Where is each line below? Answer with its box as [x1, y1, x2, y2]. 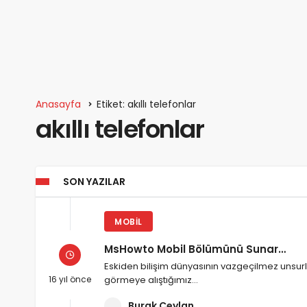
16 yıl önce [49, 273, 91, 285]
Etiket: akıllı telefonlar [97, 97, 196, 112]
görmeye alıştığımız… [104, 273, 198, 287]
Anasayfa [36, 97, 81, 112]
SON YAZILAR [63, 175, 125, 189]
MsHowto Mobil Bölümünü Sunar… [104, 242, 286, 257]
